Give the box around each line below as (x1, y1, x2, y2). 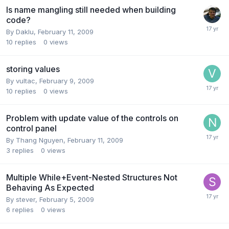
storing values (6, 63, 60, 74)
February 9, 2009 (39, 76, 94, 85)
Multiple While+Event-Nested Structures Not (6, 172, 177, 182)
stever (16, 195, 35, 203)
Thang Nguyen (16, 135, 63, 144)
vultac (16, 76, 35, 85)
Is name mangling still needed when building (6, 4, 176, 15)
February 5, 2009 (39, 195, 94, 203)
